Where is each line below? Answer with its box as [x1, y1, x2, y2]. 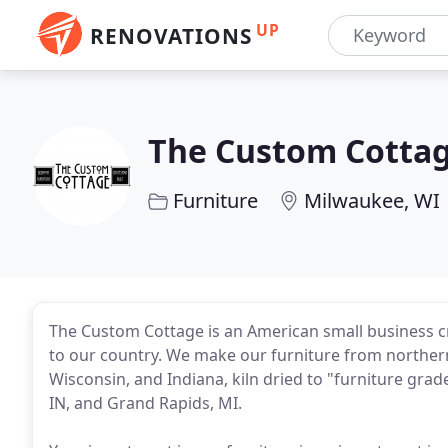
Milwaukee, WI [304, 187, 440, 214]
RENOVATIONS [90, 22, 252, 50]
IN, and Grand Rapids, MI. [49, 392, 242, 414]
